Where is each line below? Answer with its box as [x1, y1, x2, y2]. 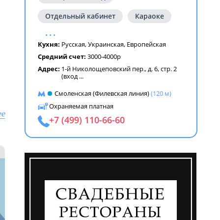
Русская [61, 40, 85, 49]
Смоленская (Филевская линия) [55, 89, 149, 98]
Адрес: [38, 64, 61, 73]
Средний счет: [38, 52, 87, 61]
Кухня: [38, 40, 61, 49]
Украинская [88, 40, 124, 49]
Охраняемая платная [49, 102, 113, 110]
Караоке [135, 11, 164, 21]
